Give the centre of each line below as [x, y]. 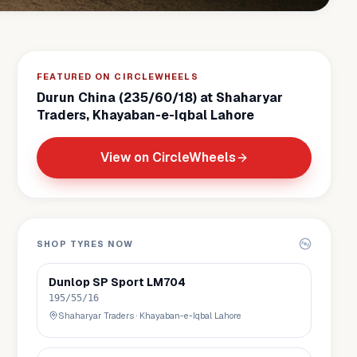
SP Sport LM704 [139, 282]
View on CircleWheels [168, 157]
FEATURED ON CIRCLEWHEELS [118, 76]
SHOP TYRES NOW [85, 244]
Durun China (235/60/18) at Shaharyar [160, 98]
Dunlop [70, 282]
